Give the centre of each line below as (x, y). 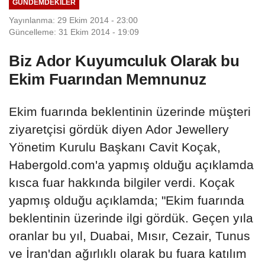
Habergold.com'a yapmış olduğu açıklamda (131, 164)
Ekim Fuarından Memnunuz (108, 79)
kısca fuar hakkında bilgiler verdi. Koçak (122, 182)
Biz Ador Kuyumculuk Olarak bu (125, 61)
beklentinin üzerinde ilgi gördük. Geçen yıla (131, 218)
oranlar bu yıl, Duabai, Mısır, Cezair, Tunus (130, 235)
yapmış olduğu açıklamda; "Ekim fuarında (127, 200)
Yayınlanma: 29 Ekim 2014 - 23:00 (73, 20)
